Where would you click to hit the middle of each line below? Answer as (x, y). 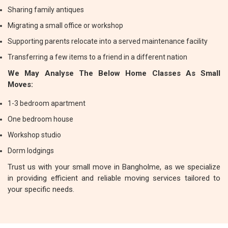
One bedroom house (40, 119)
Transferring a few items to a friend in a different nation (97, 57)
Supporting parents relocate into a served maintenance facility (108, 41)
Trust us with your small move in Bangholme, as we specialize (114, 167)
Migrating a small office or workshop (65, 25)
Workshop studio (34, 135)
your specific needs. (41, 189)
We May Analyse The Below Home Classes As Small (114, 73)
